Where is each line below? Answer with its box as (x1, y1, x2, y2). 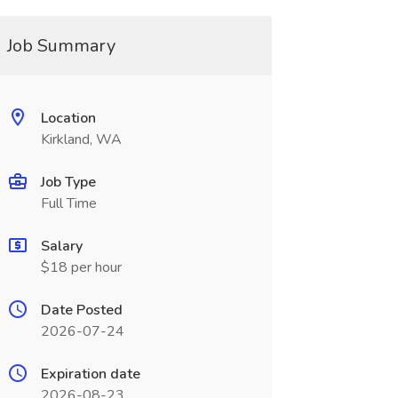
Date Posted (40, 300, 123, 320)
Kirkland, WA (40, 130, 122, 149)
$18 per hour (40, 258, 122, 277)
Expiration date (40, 364, 140, 384)
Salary (40, 236, 83, 256)
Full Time (40, 194, 97, 213)
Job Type (40, 172, 96, 192)
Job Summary (6, 34, 115, 58)
